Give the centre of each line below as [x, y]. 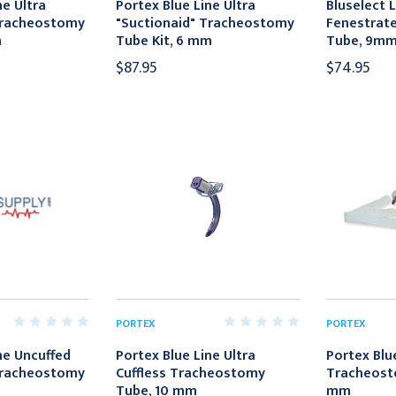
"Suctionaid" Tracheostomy [206, 24]
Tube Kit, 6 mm [164, 42]
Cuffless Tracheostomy [191, 373]
